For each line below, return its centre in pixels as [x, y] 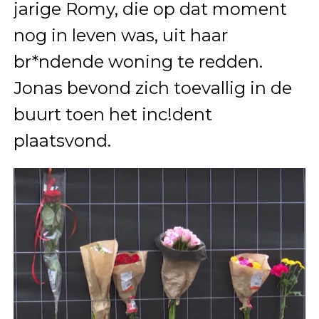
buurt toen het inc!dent [113, 114]
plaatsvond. [62, 140]
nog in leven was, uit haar [120, 35]
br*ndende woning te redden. [138, 61]
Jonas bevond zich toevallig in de [152, 88]
